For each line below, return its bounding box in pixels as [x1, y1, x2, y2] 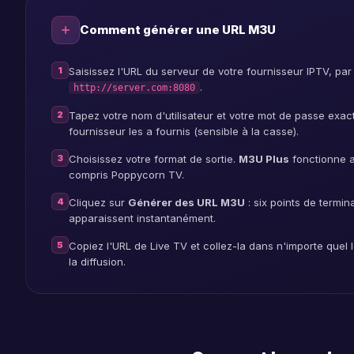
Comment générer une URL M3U [80, 22, 276, 37]
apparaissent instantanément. [69, 212, 216, 224]
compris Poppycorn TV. [69, 168, 184, 181]
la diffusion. [69, 255, 126, 268]
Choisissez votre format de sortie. [69, 153, 239, 165]
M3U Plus [239, 153, 289, 165]
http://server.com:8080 [73, 82, 195, 93]
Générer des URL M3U [128, 196, 245, 209]
